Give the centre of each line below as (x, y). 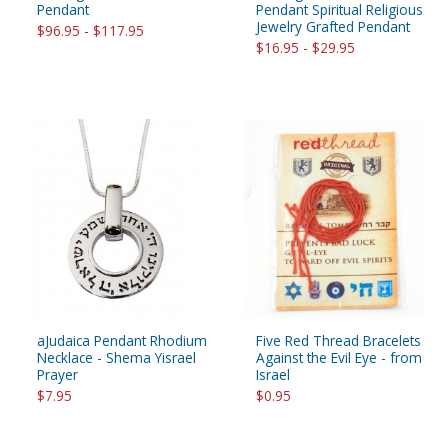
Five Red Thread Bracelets (338, 340)
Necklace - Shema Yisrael (116, 357)
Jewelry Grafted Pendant (333, 27)
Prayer (57, 374)
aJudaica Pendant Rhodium (122, 340)
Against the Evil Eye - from (339, 357)
